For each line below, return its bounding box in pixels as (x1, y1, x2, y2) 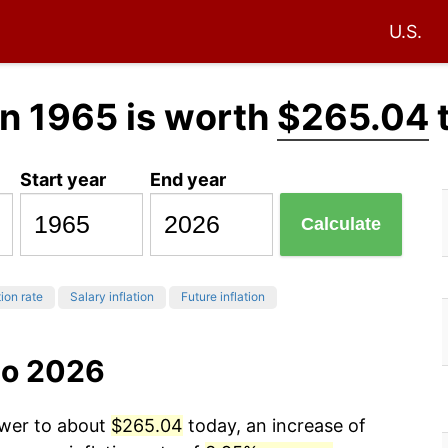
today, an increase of (183, 415, 366, 437)
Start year (20, 168, 107, 190)
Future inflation (181, 289, 265, 305)
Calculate (301, 214, 382, 235)
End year (150, 168, 227, 190)
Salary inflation (70, 289, 154, 305)
